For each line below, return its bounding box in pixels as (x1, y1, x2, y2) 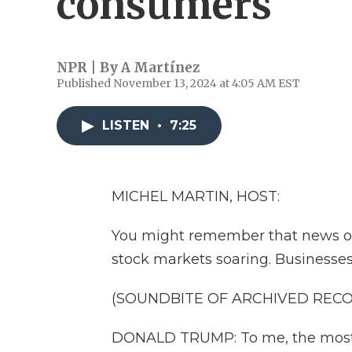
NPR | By (57, 59, 121, 76)
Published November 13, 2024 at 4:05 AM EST (57, 76, 300, 90)
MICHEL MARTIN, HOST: (112, 188, 280, 205)
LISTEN (102, 118, 153, 133)
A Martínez (121, 59, 200, 76)
